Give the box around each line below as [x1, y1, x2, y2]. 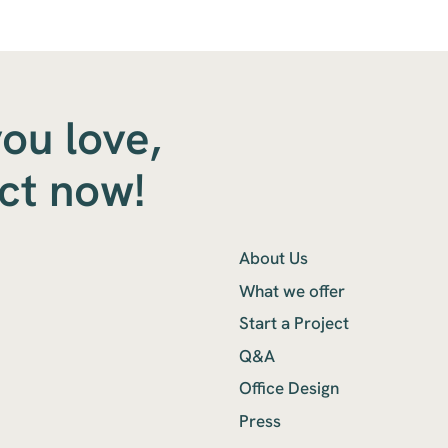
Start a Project [239, 312, 350, 335]
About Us [239, 247, 309, 270]
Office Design [239, 377, 340, 400]
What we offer [239, 279, 346, 302]
